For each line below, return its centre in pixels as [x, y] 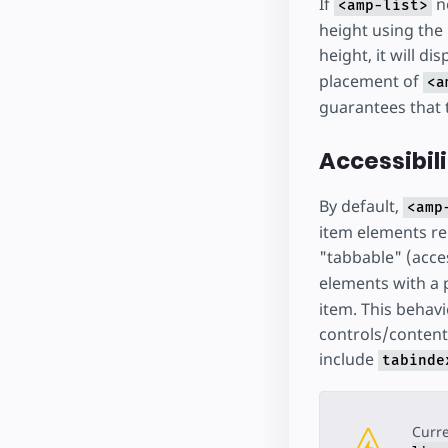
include [348, 359]
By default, [360, 206]
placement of [370, 80]
